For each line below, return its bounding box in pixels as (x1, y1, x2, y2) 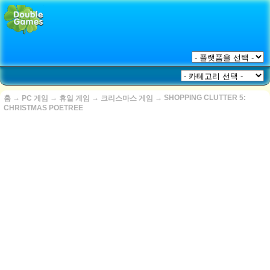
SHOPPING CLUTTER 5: (164, 93, 246, 102)
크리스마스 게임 (101, 94, 153, 102)
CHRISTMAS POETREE (4, 104, 83, 112)
